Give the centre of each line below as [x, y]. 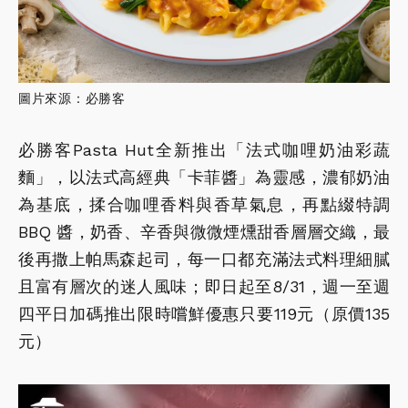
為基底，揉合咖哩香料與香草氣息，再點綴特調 [204, 205]
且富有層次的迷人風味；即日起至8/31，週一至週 [204, 287]
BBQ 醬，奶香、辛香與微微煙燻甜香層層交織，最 [204, 232]
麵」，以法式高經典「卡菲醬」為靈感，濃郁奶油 [204, 178]
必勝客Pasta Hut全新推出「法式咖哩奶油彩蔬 [204, 150]
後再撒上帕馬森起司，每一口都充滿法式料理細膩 [204, 260]
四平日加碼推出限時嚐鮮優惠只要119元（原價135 [204, 314]
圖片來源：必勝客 [72, 99]
